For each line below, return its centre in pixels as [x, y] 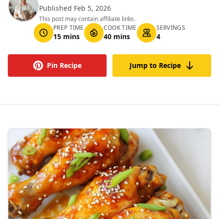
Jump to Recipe [155, 65]
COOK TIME [120, 28]
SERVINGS [171, 28]
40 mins [117, 36]
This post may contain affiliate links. [87, 19]
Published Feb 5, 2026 [75, 8]
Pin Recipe [64, 65]
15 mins [67, 36]
